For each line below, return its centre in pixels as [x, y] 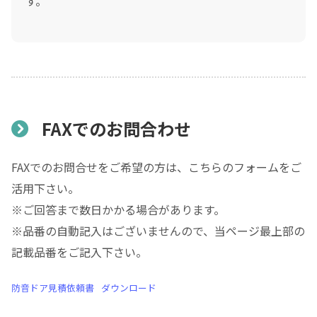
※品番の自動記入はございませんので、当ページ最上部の [158, 231]
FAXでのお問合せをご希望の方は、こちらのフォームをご [156, 167]
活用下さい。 [45, 189]
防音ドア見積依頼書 [53, 288]
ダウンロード [128, 288]
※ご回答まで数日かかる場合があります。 [118, 210]
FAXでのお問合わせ [117, 129]
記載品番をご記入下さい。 [79, 252]
